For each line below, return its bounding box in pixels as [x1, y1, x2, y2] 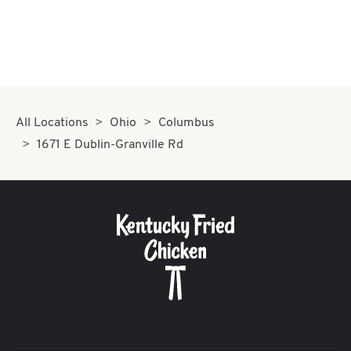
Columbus [157, 117, 215, 129]
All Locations [16, 117, 89, 129]
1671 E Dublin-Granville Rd [37, 139, 184, 151]
